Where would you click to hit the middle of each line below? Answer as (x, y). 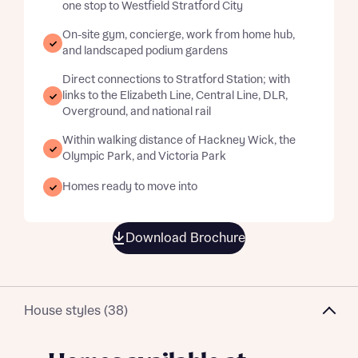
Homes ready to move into (130, 187)
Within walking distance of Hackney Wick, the (179, 141)
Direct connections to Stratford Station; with (176, 80)
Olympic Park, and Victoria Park (144, 157)
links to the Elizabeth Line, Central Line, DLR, (175, 96)
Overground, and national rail (137, 112)
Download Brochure (185, 238)
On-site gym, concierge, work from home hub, (179, 35)
